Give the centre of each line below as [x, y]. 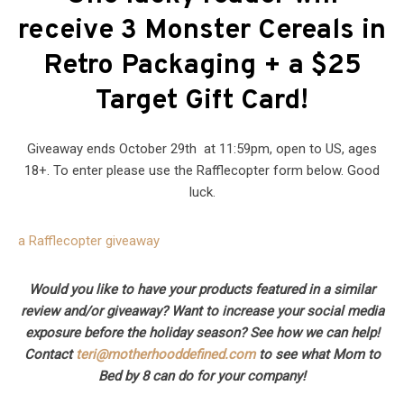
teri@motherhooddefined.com [165, 355]
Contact [50, 355]
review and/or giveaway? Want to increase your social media [202, 312]
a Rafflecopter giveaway [89, 241]
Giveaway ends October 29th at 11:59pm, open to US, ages [202, 149]
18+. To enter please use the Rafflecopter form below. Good [202, 171]
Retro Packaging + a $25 [202, 67]
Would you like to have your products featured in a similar [202, 290]
